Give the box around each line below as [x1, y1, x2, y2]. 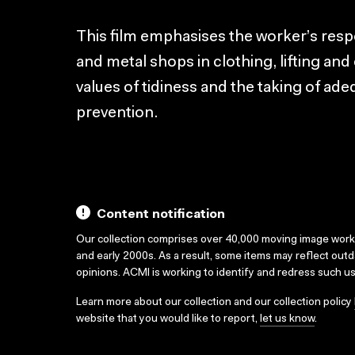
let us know [260, 314, 315, 325]
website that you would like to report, [76, 314, 260, 325]
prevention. [76, 105, 158, 121]
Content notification [97, 208, 225, 221]
